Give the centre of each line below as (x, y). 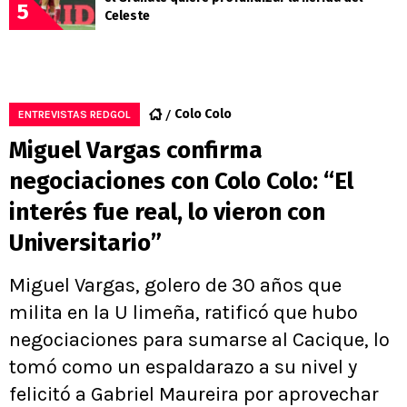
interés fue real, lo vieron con (167, 213)
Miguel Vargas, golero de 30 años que (175, 286)
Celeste (127, 16)
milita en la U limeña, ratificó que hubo (184, 313)
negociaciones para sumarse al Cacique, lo (199, 340)
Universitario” (85, 243)
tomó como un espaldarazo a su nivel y (183, 367)
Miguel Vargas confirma (136, 151)
